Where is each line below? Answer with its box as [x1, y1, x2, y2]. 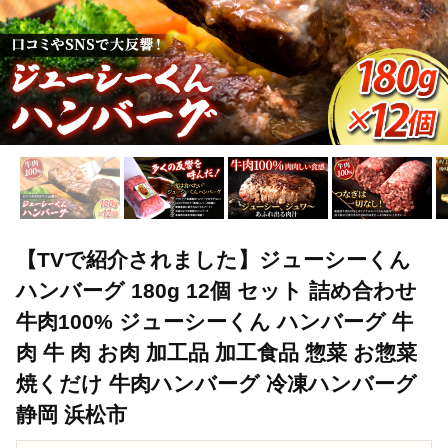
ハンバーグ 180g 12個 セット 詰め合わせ [16, 279, 417, 303]
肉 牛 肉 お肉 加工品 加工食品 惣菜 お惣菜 [16, 341, 417, 365]
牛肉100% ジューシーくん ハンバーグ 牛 [16, 310, 413, 334]
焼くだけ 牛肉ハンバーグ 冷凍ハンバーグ [16, 372, 417, 396]
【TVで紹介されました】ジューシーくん [16, 248, 411, 272]
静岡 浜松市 [16, 403, 127, 427]
